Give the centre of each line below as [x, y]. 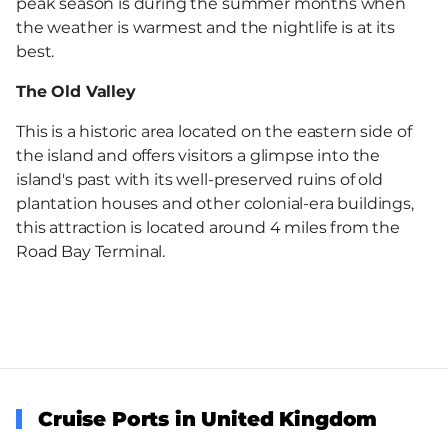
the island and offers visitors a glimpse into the [198, 155]
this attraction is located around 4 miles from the [208, 227]
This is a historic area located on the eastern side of [214, 131]
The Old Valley [76, 91]
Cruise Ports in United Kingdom [208, 418]
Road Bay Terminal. [91, 251]
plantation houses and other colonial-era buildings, [215, 203]
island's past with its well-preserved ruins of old [199, 179]
